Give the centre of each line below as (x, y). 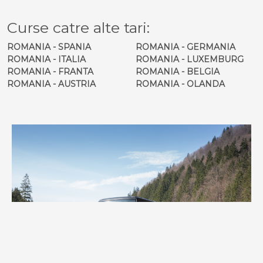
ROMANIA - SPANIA (49, 47)
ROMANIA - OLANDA (180, 84)
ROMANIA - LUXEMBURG (190, 59)
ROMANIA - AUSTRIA (51, 84)
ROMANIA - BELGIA (178, 71)
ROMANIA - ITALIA (46, 59)
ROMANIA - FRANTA (50, 71)
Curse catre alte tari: (78, 27)
